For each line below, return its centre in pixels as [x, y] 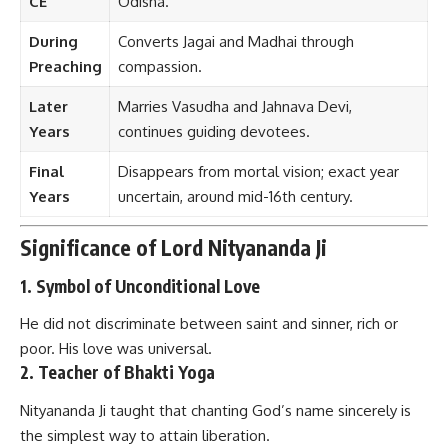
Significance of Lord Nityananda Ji [173, 248]
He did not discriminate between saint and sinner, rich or [209, 324]
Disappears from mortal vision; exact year [258, 172]
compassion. [159, 67]
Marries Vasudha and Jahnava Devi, [234, 107]
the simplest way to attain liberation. [145, 435]
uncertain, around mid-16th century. [235, 197]
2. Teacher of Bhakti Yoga [117, 372]
